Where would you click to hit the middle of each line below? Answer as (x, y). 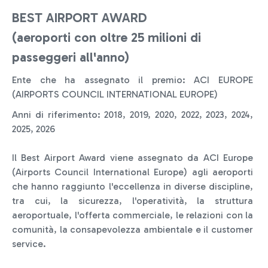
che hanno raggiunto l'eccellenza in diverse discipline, (133, 187)
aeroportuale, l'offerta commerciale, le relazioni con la (133, 215)
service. (29, 244)
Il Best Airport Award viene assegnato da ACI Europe (133, 158)
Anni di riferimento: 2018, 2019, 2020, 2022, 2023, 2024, (133, 115)
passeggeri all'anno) (71, 57)
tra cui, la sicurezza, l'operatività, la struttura (133, 201)
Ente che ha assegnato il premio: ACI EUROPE (133, 80)
